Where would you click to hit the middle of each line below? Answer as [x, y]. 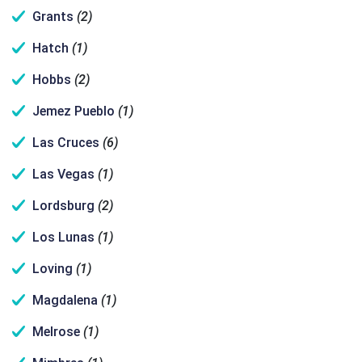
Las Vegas [63, 174]
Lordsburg [63, 206]
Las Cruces [66, 143]
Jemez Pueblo [74, 111]
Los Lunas [63, 237]
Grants [53, 17]
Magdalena [65, 300]
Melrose [56, 332]
